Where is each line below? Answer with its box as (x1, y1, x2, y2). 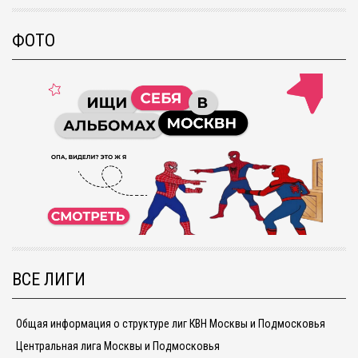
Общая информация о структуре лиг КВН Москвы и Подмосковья (16, 316, 325, 330)
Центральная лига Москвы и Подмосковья (16, 339, 220, 352)
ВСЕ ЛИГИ (12, 269, 86, 290)
